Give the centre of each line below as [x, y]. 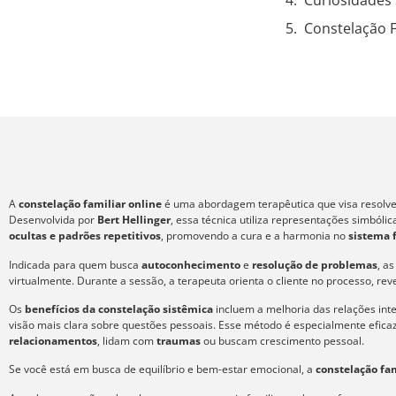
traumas [179, 340]
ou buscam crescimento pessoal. [282, 340]
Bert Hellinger [134, 220]
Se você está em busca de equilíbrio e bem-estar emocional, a [162, 369]
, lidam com [127, 340]
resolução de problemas [313, 264]
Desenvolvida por [53, 220]
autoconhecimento [191, 264]
